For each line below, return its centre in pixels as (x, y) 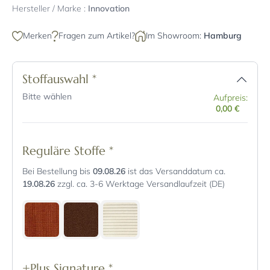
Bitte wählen (47, 97)
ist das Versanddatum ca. (175, 171)
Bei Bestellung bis (58, 171)
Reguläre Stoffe (66, 151)
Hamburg (223, 36)
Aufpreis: (231, 98)
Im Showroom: (175, 36)
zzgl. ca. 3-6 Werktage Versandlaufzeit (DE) (140, 184)
